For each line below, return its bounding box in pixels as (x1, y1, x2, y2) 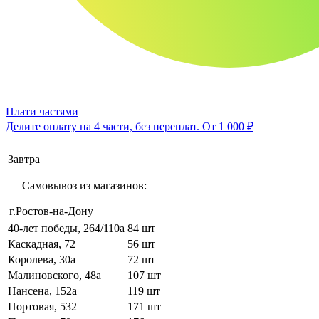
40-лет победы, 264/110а (8, 221, 125, 234)
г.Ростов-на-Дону (9, 204, 93, 217)
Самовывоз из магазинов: (22, 179, 147, 192)
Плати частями (6, 105, 78, 117)
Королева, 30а (8, 253, 75, 266)
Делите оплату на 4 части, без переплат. (6, 120, 202, 132)
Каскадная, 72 (8, 237, 75, 250)
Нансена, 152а (8, 284, 77, 297)
